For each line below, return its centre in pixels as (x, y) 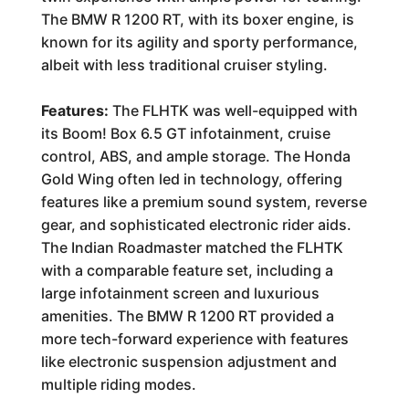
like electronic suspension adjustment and (189, 362)
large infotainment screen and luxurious (180, 293)
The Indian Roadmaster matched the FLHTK (192, 247)
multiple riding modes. (118, 384)
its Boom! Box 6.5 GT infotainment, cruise (185, 133)
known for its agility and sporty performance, (199, 42)
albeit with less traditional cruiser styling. (184, 65)
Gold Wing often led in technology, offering (191, 179)
